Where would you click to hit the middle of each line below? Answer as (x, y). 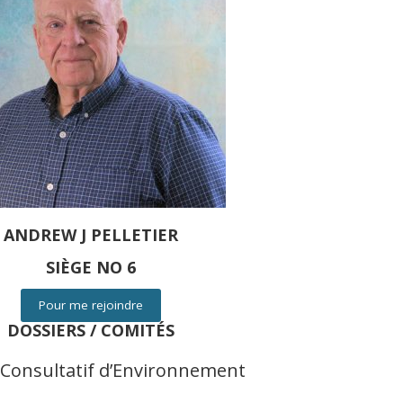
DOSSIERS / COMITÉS (90, 330)
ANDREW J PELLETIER (90, 235)
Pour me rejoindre (90, 305)
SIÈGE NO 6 (90, 267)
